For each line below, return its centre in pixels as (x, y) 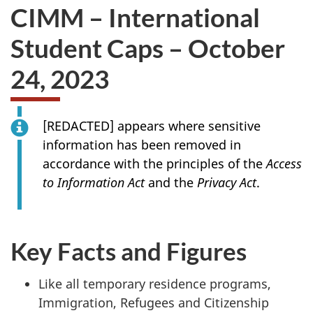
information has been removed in (142, 145)
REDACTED (78, 126)
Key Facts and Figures (129, 251)
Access (284, 163)
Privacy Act (227, 182)
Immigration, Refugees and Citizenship (154, 302)
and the (171, 182)
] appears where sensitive (185, 126)
